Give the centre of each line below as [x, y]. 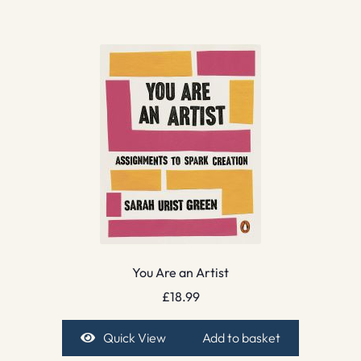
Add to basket [242, 338]
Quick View [134, 338]
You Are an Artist [180, 272]
